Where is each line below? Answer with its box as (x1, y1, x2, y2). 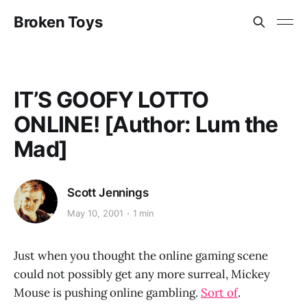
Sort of (201, 285, 238, 300)
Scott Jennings (67, 185, 149, 199)
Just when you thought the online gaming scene (14, 248, 268, 263)
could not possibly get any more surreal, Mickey (14, 267, 270, 282)
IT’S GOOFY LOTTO (14, 86, 209, 113)
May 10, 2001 (67, 208, 123, 219)
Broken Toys (14, 13, 103, 31)
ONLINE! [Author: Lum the (14, 111, 278, 138)
